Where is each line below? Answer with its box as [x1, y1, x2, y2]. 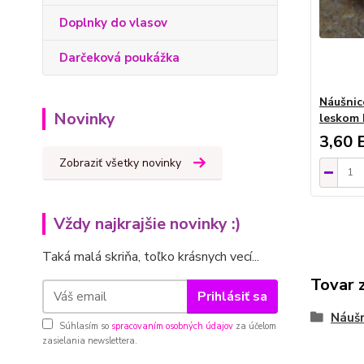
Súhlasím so [59, 320, 111, 332]
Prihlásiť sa [197, 287, 267, 305]
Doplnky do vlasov [59, 15, 167, 31]
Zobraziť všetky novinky [59, 155, 181, 171]
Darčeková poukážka [59, 50, 180, 66]
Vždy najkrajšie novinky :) [54, 213, 241, 235]
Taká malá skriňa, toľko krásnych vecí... [42, 248, 259, 266]
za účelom [233, 320, 276, 332]
